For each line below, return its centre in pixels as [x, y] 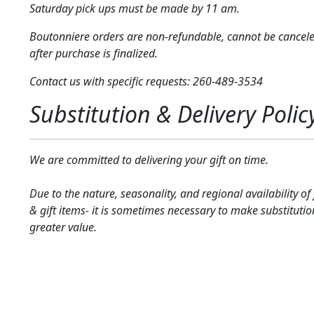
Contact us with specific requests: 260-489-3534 [146, 82]
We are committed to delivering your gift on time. [149, 160]
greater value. [63, 227]
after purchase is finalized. [93, 54]
